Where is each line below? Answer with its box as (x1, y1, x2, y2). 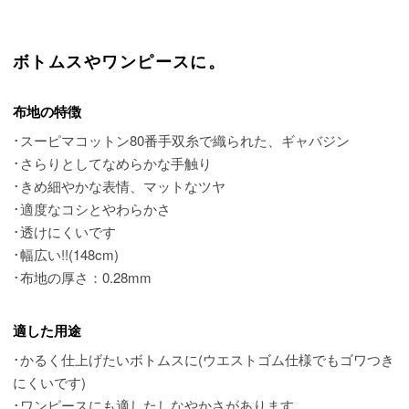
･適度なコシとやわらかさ (13, 199, 171, 219)
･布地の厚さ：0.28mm (13, 267, 152, 288)
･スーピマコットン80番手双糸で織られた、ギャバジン (13, 131, 350, 151)
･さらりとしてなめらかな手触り (13, 153, 212, 173)
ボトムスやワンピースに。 (13, 49, 226, 74)
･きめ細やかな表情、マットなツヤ (13, 176, 225, 196)
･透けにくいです (13, 222, 116, 242)
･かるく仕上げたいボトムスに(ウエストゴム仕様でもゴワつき (13, 350, 394, 370)
